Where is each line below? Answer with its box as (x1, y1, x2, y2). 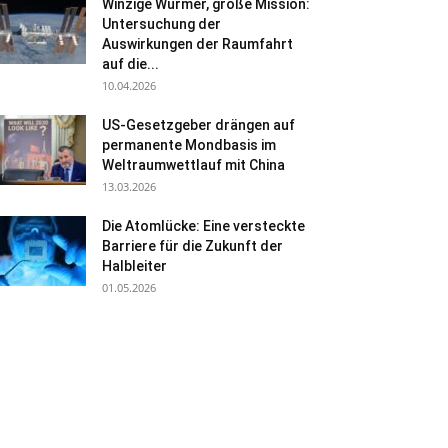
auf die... (102, 56, 159, 72)
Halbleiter (102, 258, 167, 274)
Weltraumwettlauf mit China (102, 157, 285, 173)
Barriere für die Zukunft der (102, 238, 283, 254)
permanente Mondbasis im (102, 137, 276, 153)
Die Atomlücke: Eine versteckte (102, 218, 305, 234)
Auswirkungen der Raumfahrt (102, 36, 293, 52)
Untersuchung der (102, 16, 221, 32)
